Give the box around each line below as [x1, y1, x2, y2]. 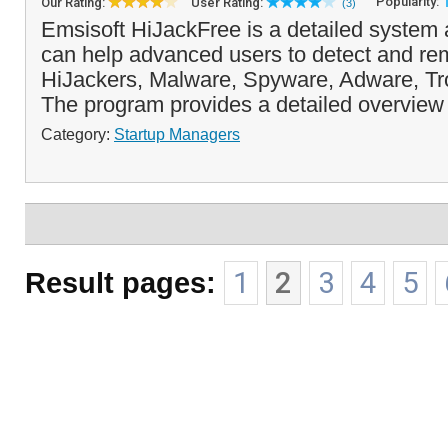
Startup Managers [114, 125, 240, 143]
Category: [41, 125, 114, 143]
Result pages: [25, 266, 216, 299]
